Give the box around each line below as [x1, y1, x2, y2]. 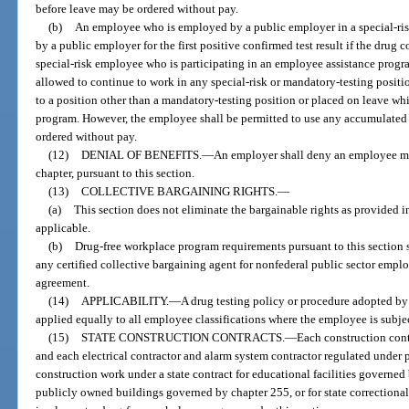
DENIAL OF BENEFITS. [80, 148, 202, 163]
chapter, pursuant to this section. [36, 166, 195, 181]
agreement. [36, 276, 90, 290]
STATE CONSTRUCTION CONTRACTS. [80, 330, 285, 345]
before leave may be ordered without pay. [36, 2, 239, 16]
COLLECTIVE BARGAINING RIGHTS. [80, 184, 278, 199]
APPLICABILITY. [80, 294, 169, 309]
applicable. [36, 221, 91, 236]
